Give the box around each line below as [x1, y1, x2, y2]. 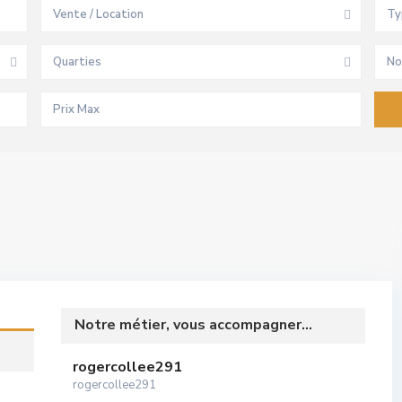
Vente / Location [53, 6, 144, 22]
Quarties [53, 54, 102, 70]
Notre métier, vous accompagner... [74, 315, 312, 335]
